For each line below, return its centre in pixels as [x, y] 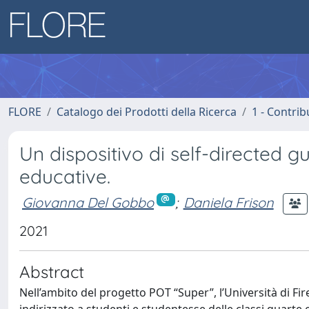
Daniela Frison [228, 202]
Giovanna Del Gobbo [88, 202]
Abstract [52, 272]
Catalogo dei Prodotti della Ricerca [147, 112]
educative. [65, 176]
